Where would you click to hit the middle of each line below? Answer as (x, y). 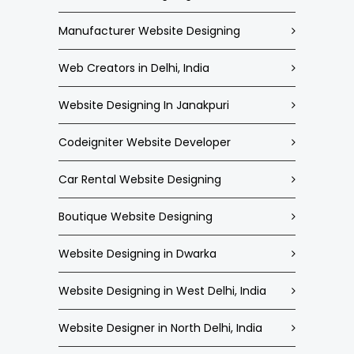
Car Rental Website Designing (140, 179)
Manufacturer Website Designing (149, 31)
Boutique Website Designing (136, 217)
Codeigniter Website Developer (145, 142)
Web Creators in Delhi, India (134, 68)
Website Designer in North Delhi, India (160, 328)
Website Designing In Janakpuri (144, 105)
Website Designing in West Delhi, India (162, 291)
